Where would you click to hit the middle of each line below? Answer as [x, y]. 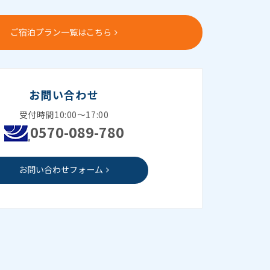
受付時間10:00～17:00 [64, 115]
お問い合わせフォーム [61, 170]
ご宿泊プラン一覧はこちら [61, 32]
